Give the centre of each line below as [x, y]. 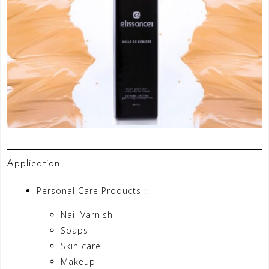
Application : [36, 164]
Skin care [82, 246]
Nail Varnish [87, 215]
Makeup [80, 262]
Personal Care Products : [92, 191]
